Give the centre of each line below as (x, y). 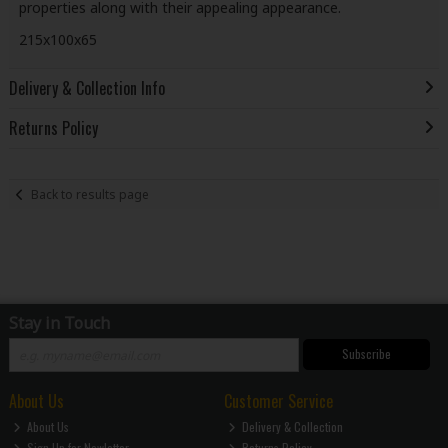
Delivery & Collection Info (86, 88)
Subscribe (366, 354)
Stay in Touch (59, 323)
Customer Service (278, 401)
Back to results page (90, 194)
